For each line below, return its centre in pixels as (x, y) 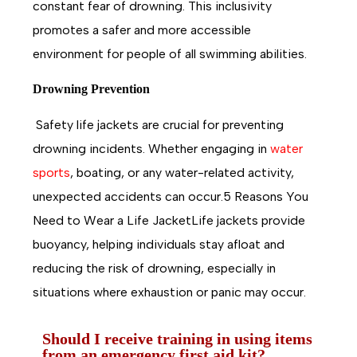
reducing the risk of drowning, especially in (155, 268)
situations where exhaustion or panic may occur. (170, 292)
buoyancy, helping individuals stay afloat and (159, 244)
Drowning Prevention (92, 89)
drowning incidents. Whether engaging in (152, 148)
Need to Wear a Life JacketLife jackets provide (169, 220)
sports (52, 172)
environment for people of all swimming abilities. (170, 54)
